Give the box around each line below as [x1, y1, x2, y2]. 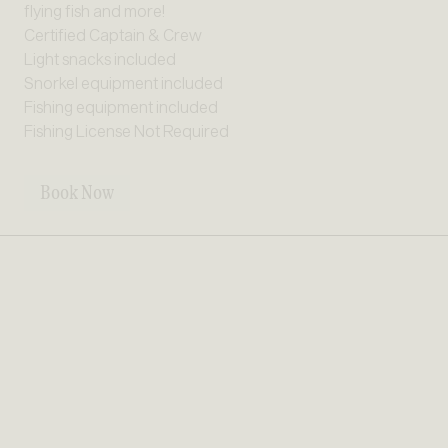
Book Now [40, 181, 114, 205]
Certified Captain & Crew [24, 25, 202, 45]
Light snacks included [24, 49, 176, 69]
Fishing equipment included [24, 97, 218, 117]
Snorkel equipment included [24, 73, 223, 93]
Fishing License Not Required [24, 121, 229, 141]
